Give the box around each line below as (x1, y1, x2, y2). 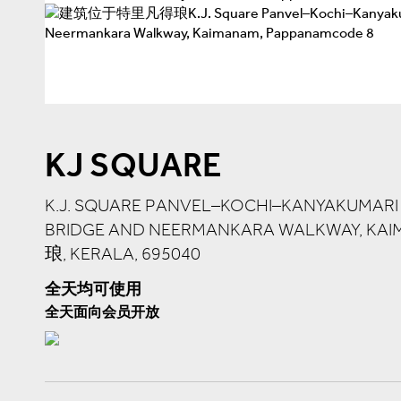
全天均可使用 (45, 279, 141, 299)
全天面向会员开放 (45, 303, 159, 320)
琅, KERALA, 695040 (45, 243, 200, 264)
